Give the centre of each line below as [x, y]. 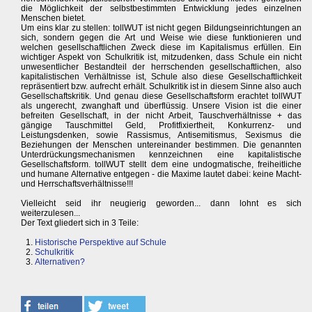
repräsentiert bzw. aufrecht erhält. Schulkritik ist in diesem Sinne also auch [162, 87]
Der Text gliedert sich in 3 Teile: [80, 223]
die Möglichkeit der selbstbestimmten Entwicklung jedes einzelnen [162, 9]
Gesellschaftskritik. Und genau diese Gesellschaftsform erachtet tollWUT [162, 96]
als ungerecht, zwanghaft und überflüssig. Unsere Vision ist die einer [162, 106]
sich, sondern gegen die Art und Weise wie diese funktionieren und [162, 38]
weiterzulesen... [50, 213]
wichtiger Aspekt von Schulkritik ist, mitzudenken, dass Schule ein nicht [162, 57]
